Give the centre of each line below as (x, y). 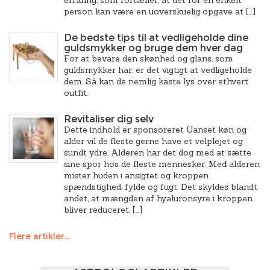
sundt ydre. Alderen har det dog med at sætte (158, 152)
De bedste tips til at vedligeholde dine (156, 38)
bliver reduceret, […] (103, 210)
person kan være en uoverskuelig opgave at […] (160, 11)
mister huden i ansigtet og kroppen (136, 175)
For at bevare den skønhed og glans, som (149, 58)
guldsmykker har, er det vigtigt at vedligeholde (158, 70)
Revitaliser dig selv (109, 119)
